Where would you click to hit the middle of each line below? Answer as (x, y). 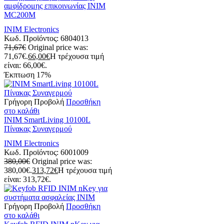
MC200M (20, 14)
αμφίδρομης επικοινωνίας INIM (55, 5)
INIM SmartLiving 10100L (47, 119)
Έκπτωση (20, 74)
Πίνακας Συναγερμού (38, 128)
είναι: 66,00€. (25, 65)
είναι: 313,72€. (27, 179)
